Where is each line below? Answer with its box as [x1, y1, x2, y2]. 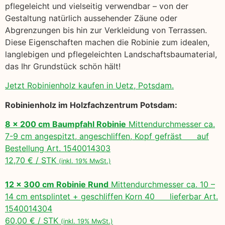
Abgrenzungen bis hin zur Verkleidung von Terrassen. [5, 25, 207, 35]
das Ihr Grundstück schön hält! [5, 61, 121, 71]
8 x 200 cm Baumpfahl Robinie [5, 119, 126, 130]
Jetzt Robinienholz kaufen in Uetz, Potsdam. [5, 80, 174, 91]
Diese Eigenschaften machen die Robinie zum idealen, [5, 37, 209, 47]
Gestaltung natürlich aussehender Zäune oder [5, 13, 177, 23]
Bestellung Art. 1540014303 [5, 143, 110, 154]
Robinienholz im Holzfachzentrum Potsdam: [5, 99, 177, 110]
